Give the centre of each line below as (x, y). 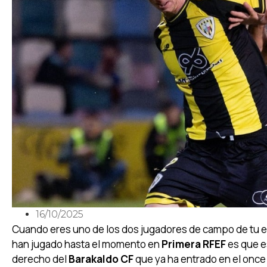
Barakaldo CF (101, 259)
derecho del (40, 259)
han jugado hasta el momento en (86, 244)
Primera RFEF (193, 244)
